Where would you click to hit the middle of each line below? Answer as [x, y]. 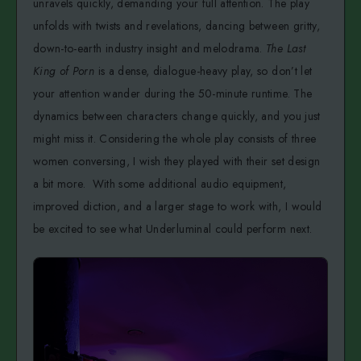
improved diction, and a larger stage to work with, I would [178, 206]
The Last [286, 48]
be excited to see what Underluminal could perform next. [173, 228]
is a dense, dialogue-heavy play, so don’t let [203, 71]
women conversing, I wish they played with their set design [177, 161]
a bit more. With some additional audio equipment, [160, 183]
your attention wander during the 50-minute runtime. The [173, 93]
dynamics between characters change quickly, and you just [177, 116]
